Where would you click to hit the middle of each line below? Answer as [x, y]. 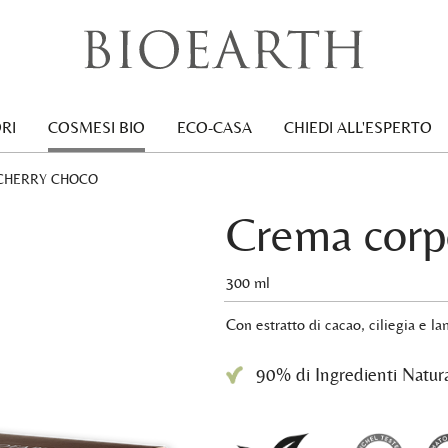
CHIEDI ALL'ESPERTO [357, 127]
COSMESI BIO [96, 127]
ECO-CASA [214, 127]
